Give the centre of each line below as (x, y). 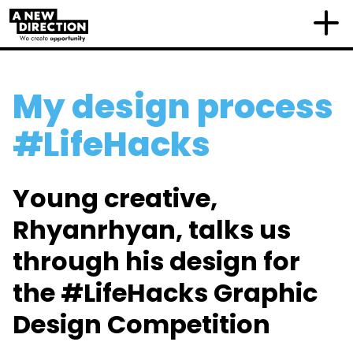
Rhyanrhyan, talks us (152, 230)
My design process (173, 107)
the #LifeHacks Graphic (165, 293)
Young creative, (115, 198)
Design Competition (141, 324)
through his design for (156, 261)
